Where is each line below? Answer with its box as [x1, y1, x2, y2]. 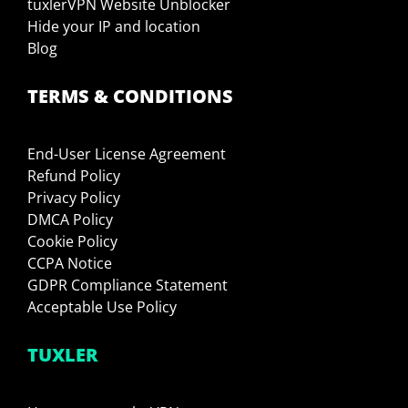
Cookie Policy [27, 231, 118, 252]
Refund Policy [27, 166, 121, 187]
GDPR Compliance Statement [27, 275, 229, 296]
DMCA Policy [27, 209, 114, 230]
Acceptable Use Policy [27, 297, 178, 318]
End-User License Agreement [27, 144, 227, 165]
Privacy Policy [27, 188, 121, 209]
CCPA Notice [27, 253, 113, 274]
